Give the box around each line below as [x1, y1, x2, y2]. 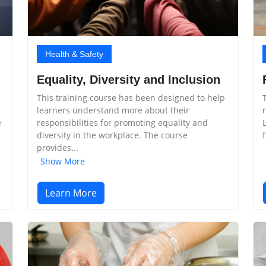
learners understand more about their [37, 104, 189, 116]
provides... [37, 142, 78, 153]
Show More [40, 155, 85, 167]
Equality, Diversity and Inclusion [37, 73, 220, 86]
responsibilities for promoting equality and [37, 117, 208, 128]
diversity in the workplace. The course [37, 129, 188, 141]
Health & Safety [45, 49, 103, 59]
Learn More [45, 186, 97, 199]
